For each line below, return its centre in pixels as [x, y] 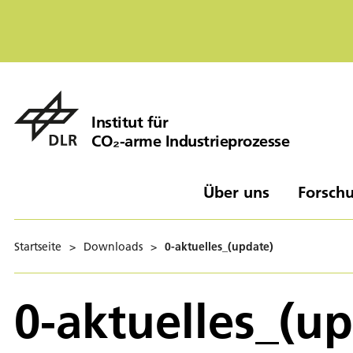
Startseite [38, 246]
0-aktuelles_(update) [219, 246]
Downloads [113, 246]
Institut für [130, 121]
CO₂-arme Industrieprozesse [190, 140]
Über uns [236, 191]
